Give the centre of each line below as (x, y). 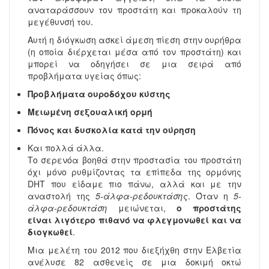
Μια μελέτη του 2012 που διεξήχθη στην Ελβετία (134, 250)
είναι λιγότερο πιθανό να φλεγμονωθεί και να (134, 220)
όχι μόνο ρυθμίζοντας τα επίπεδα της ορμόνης (134, 172)
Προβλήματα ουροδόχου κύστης (99, 94)
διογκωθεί (50, 232)
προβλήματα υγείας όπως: (84, 76)
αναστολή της (62, 196)
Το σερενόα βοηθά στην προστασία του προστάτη (134, 160)
